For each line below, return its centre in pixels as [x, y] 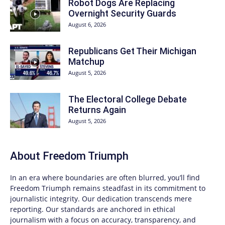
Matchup [86, 62]
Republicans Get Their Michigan [132, 51]
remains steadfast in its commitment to [138, 188]
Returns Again [97, 110]
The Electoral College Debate [128, 99]
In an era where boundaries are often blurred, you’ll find [105, 178]
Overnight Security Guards [122, 14]
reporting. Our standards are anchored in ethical [93, 209]
